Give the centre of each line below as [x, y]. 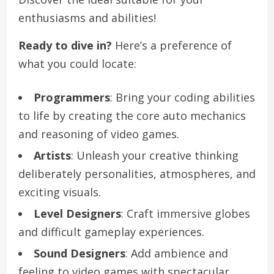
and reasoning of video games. [99, 134]
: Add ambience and [177, 254]
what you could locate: [77, 64]
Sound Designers [80, 254]
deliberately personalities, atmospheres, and [137, 174]
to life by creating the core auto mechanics [132, 116]
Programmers [72, 98]
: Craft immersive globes [186, 214]
